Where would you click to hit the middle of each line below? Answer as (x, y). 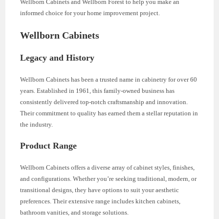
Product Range (49, 145)
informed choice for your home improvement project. (90, 13)
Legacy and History (57, 57)
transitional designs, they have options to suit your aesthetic (100, 190)
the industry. (37, 124)
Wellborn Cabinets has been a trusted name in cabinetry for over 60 (109, 79)
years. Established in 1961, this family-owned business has (98, 90)
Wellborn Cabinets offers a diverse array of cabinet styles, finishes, (108, 167)
